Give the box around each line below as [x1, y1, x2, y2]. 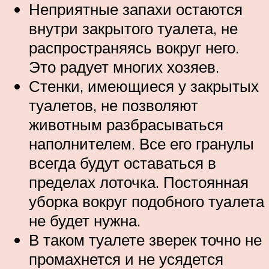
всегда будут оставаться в [29, 153, 216, 172]
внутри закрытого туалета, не [29, 18, 238, 38]
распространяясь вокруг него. [29, 37, 239, 57]
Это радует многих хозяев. [29, 56, 219, 76]
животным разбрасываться [29, 114, 223, 134]
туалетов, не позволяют [29, 95, 198, 115]
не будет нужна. [29, 210, 141, 230]
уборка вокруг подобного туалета [29, 191, 264, 211]
